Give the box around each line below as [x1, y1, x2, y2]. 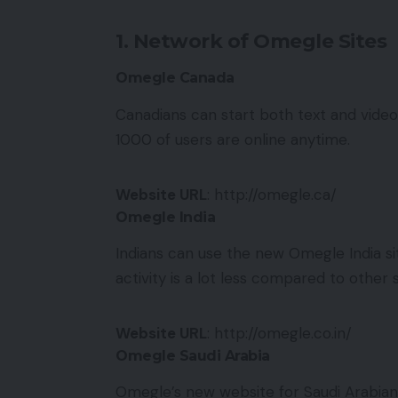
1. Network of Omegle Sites [115, 29, 386, 54]
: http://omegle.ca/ [207, 184, 337, 204]
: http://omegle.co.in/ [207, 322, 352, 343]
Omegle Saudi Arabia [115, 346, 270, 364]
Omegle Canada [115, 69, 235, 87]
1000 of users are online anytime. [115, 129, 350, 149]
